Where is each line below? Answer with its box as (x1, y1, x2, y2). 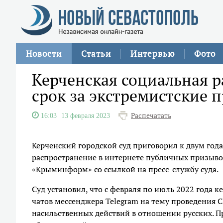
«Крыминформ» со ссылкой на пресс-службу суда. (32, 164, 219, 175)
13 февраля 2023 (61, 112, 110, 119)
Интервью (130, 48, 175, 59)
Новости (26, 48, 62, 59)
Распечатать (131, 111, 171, 120)
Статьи (81, 48, 111, 59)
